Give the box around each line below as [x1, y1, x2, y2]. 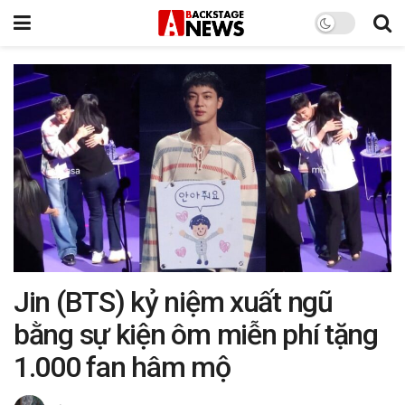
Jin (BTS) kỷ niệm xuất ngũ [14, 284, 333, 319]
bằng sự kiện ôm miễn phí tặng [14, 316, 378, 352]
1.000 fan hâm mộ [14, 349, 231, 384]
